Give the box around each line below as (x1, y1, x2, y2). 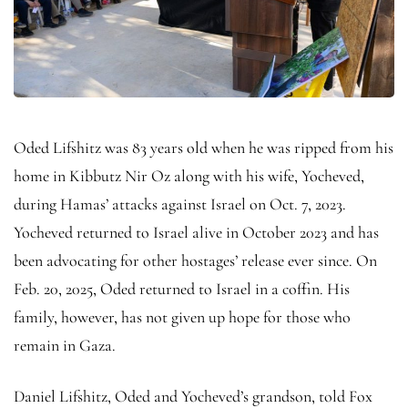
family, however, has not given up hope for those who (14, 306, 351, 327)
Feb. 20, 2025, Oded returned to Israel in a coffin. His (14, 278, 350, 299)
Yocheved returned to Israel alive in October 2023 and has (14, 221, 379, 242)
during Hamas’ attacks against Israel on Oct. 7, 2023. (14, 193, 346, 214)
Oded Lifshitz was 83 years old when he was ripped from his (14, 137, 393, 158)
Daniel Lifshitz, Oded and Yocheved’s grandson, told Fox (14, 385, 372, 406)
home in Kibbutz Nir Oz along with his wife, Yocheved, (14, 165, 364, 186)
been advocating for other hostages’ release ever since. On (14, 250, 377, 270)
